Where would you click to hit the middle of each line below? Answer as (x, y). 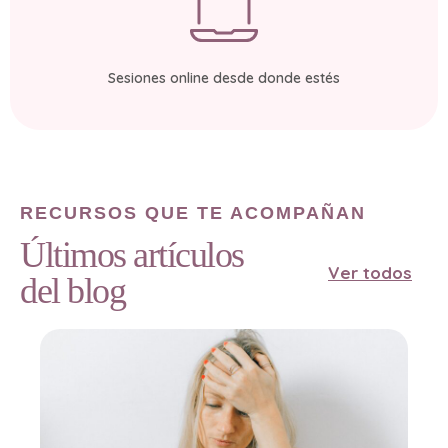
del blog (72, 290)
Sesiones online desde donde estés (224, 77)
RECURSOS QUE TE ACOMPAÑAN (193, 212)
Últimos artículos (132, 254)
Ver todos (370, 273)
